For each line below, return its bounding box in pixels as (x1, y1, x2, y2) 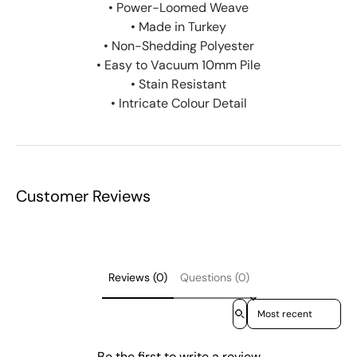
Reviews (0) (108, 270, 167, 285)
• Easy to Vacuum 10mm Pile (96, 56, 261, 73)
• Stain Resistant (131, 75, 226, 92)
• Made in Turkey (131, 18, 226, 35)
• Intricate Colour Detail (110, 94, 247, 112)
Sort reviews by (247, 298, 317, 312)
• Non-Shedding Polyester (103, 37, 254, 54)
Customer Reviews (16, 186, 151, 207)
